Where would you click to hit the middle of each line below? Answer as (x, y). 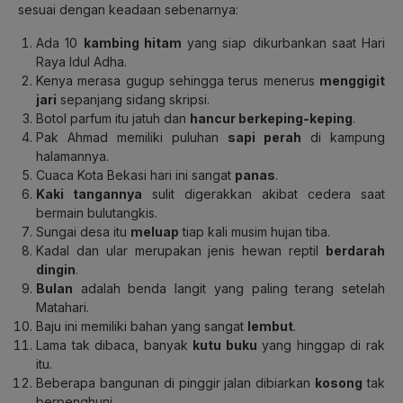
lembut (270, 326)
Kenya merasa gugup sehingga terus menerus (178, 80)
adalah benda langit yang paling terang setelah (233, 288)
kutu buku (225, 345)
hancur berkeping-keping (271, 118)
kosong (339, 382)
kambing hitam (132, 42)
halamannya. (72, 156)
